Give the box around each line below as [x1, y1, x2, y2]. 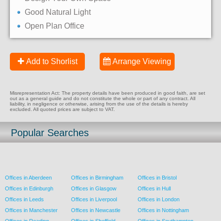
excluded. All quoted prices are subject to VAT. [10, 106, 115, 112]
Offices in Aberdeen [5, 174, 52, 181]
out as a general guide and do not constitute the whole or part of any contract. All [10, 95, 195, 101]
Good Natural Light [25, 7, 91, 16]
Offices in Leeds [5, 196, 44, 202]
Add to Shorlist [26, 57, 77, 66]
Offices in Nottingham [137, 207, 189, 213]
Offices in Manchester [5, 207, 58, 213]
